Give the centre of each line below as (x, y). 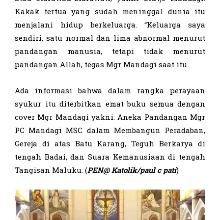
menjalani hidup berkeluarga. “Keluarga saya (110, 24)
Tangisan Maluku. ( (51, 170)
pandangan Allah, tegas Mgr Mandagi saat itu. (102, 64)
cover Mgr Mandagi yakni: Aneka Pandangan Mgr (110, 117)
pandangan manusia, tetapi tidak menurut (110, 51)
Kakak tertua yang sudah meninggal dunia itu (110, 11)
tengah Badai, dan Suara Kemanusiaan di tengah (110, 156)
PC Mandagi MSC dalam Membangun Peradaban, (110, 130)
